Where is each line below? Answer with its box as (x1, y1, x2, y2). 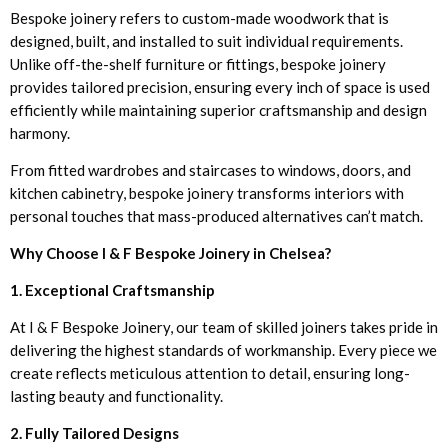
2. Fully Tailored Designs (10, 423, 179, 442)
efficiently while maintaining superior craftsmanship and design (10, 100, 427, 119)
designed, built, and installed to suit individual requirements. (10, 31, 403, 50)
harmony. (10, 123, 70, 142)
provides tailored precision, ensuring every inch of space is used (10, 77, 430, 96)
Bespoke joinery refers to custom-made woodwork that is (10, 8, 389, 27)
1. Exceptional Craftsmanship (10, 280, 215, 299)
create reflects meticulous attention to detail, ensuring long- (10, 363, 410, 382)
